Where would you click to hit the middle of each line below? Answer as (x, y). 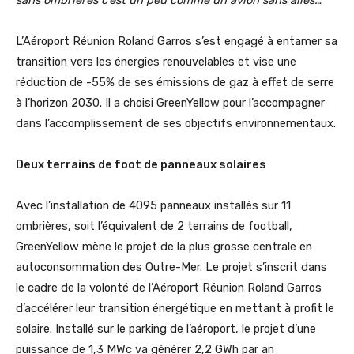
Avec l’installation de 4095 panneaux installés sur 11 (153, 205)
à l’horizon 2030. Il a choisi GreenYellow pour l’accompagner (170, 102)
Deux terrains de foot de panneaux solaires (141, 164)
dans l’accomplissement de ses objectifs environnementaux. (176, 123)
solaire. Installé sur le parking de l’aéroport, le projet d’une (166, 328)
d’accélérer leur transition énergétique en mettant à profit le (175, 308)
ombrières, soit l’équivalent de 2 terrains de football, (154, 226)
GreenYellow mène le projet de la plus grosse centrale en (164, 246)
